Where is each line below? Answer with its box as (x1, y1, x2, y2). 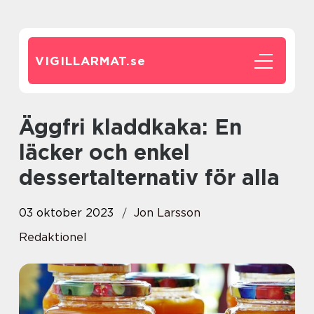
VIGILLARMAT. (35, 54, 130, 68)
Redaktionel (19, 231, 87, 244)
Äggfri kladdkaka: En (19, 114, 34, 139)
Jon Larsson (134, 206, 200, 219)
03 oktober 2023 (19, 206, 114, 219)
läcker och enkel (19, 139, 190, 165)
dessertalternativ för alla (19, 165, 280, 190)
